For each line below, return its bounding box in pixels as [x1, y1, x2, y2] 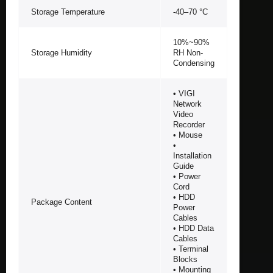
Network [173, 99, 202, 108]
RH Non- [173, 48, 203, 57]
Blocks [173, 254, 197, 264]
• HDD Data [173, 223, 214, 233]
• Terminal [173, 244, 208, 253]
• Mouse [173, 130, 202, 140]
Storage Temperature [31, 7, 105, 16]
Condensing [173, 58, 214, 68]
